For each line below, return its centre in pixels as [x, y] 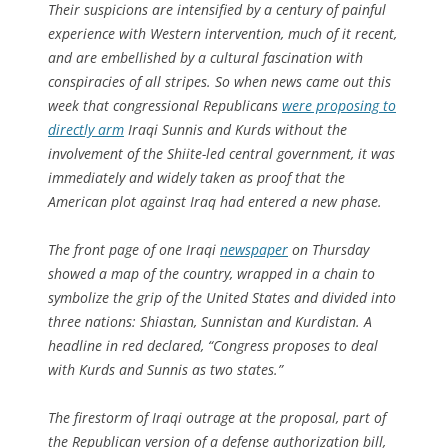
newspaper [254, 249]
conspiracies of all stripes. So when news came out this [219, 81]
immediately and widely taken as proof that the [196, 177]
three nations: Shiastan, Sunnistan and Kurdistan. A [210, 321]
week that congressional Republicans [165, 105]
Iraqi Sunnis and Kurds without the [235, 129]
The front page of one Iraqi [134, 249]
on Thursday [328, 249]
